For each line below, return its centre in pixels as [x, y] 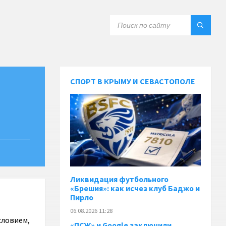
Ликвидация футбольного [120, 179]
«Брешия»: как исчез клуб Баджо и [135, 188]
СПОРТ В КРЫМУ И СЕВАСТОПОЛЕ [133, 81]
